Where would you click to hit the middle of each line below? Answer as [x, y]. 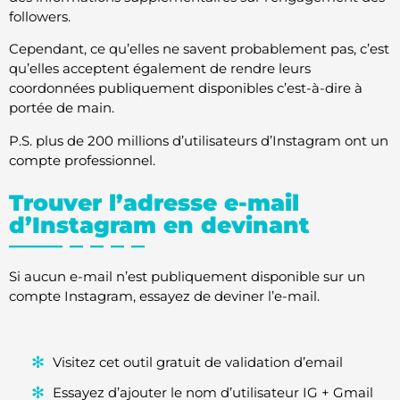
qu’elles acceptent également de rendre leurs [160, 69]
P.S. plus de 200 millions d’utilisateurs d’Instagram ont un [199, 140]
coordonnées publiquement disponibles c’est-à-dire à [186, 88]
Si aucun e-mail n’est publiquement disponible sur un [187, 277]
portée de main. [62, 108]
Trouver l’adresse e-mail [154, 203]
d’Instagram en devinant [159, 225]
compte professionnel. [82, 160]
